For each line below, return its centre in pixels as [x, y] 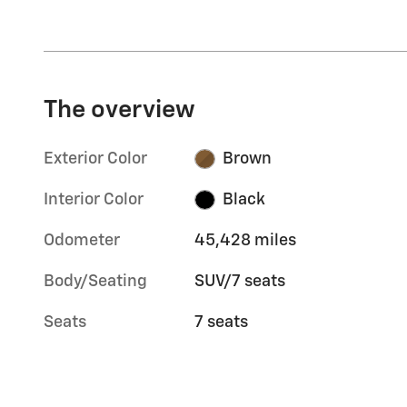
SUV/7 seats [240, 281]
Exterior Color [95, 159]
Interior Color [94, 199]
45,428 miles [246, 240]
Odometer [82, 240]
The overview [119, 110]
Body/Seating [95, 281]
